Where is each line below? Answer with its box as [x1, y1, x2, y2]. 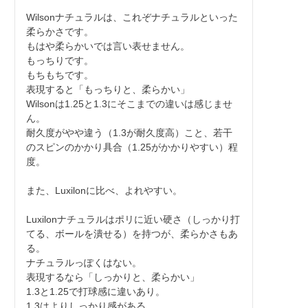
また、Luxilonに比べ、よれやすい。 [25, 184, 182, 196]
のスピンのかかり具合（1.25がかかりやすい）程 [25, 141, 238, 153]
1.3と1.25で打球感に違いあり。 [25, 285, 165, 297]
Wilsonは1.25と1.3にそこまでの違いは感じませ [25, 98, 232, 109]
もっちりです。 [25, 54, 93, 66]
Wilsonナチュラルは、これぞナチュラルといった [25, 11, 238, 23]
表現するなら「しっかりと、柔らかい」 [25, 271, 199, 283]
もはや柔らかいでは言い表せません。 [25, 40, 190, 52]
